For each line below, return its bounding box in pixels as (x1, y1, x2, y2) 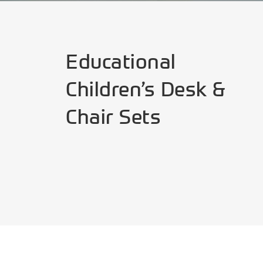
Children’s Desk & (66, 77, 225, 102)
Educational (66, 49, 176, 74)
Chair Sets (66, 104, 161, 129)
